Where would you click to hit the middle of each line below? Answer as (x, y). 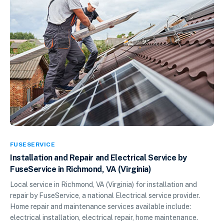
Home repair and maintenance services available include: (100, 206)
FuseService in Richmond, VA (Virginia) (81, 169)
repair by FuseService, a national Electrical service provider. (105, 195)
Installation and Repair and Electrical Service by (98, 157)
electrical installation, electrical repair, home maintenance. (104, 217)
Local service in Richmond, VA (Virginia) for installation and (103, 184)
